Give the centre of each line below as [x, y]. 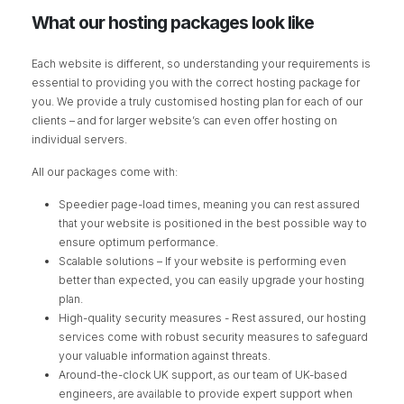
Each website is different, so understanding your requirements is [202, 63]
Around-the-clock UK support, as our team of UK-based [203, 374]
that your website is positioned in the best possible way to [213, 223]
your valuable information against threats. [165, 355]
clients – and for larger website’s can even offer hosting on [185, 120]
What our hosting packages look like [173, 23]
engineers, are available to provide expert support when [206, 393]
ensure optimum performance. [139, 242]
